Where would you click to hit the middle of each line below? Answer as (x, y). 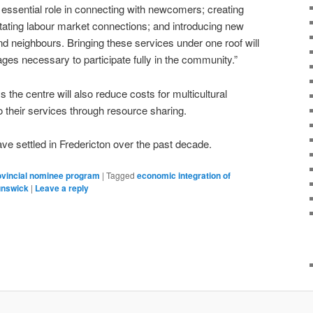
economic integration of (184, 176)
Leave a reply (62, 188)
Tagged (121, 175)
